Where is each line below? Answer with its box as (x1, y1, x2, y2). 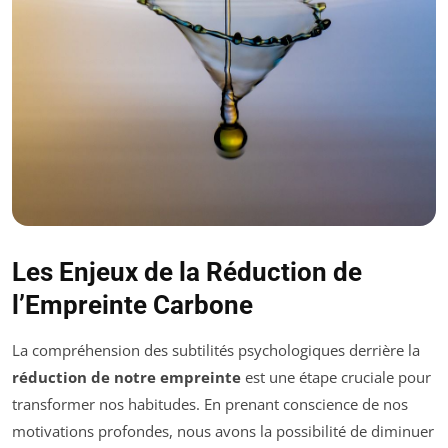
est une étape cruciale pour (241, 367, 431, 388)
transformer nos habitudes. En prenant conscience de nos (12, 394, 408, 415)
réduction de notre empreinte (12, 367, 241, 388)
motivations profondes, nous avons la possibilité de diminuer (12, 421, 434, 442)
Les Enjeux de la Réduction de (12, 257, 362, 288)
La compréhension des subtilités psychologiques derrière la (12, 340, 420, 361)
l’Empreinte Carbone (12, 290, 253, 321)
